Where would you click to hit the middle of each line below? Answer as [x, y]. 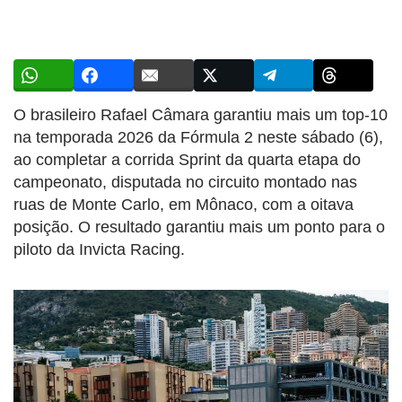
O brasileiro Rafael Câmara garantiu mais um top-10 [201, 114]
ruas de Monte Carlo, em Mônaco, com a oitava [184, 204]
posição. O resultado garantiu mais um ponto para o [199, 227]
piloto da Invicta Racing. [99, 249]
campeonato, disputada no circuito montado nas [185, 182]
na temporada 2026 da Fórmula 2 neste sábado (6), [198, 137]
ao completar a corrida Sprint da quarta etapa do [187, 159]
